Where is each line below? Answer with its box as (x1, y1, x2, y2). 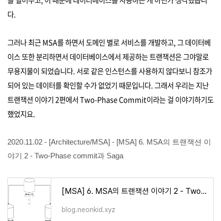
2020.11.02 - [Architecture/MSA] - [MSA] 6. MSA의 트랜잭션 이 (7, 138, 211, 146)
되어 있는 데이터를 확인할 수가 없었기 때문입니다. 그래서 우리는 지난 (7, 79, 209, 91)
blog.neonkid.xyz (62, 205, 115, 214)
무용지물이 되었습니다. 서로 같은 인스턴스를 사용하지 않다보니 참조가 (7, 65, 212, 76)
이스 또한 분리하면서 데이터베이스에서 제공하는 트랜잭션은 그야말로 (7, 51, 209, 62)
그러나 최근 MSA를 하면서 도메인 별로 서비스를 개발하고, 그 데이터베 (7, 37, 211, 48)
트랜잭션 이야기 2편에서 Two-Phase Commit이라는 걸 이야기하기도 (7, 94, 214, 105)
